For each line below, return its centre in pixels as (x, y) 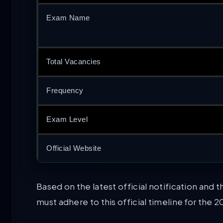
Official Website (74, 148)
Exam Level (67, 119)
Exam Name (68, 18)
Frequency (65, 91)
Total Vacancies (74, 62)
